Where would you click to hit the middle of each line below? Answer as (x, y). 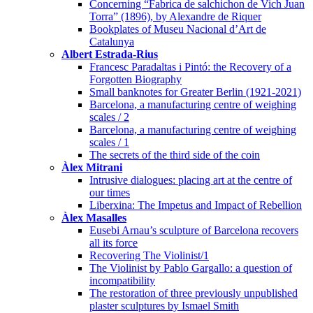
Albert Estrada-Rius (110, 54)
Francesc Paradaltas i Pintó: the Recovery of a (190, 66)
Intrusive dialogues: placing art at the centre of (191, 180)
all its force (114, 242)
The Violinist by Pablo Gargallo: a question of (191, 268)
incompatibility (122, 280)
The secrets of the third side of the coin (175, 154)
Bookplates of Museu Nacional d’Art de (178, 29)
